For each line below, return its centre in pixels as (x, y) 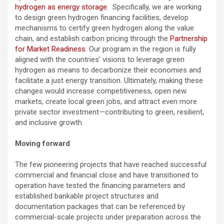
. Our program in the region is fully (141, 49)
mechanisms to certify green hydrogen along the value (104, 28)
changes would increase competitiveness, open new (101, 91)
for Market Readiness (50, 49)
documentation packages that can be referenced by (100, 206)
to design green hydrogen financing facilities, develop (102, 17)
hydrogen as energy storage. (63, 7)
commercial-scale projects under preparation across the (108, 217)
